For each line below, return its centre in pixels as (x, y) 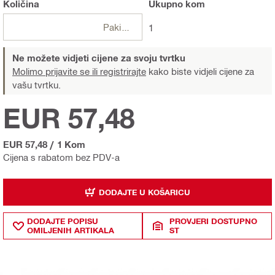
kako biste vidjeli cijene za (200, 72)
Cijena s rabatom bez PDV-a (61, 157)
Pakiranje (126, 27)
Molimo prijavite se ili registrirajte (79, 72)
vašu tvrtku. (37, 85)
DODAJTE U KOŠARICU (145, 192)
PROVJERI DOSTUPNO (214, 221)
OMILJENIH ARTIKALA (71, 230)
